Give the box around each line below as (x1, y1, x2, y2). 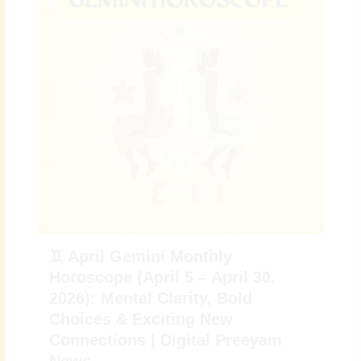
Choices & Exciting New (49, 309, 234, 328)
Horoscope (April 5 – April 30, (49, 268, 276, 286)
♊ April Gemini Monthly (49, 247, 233, 265)
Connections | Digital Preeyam (49, 330, 283, 349)
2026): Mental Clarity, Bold (49, 288, 253, 307)
